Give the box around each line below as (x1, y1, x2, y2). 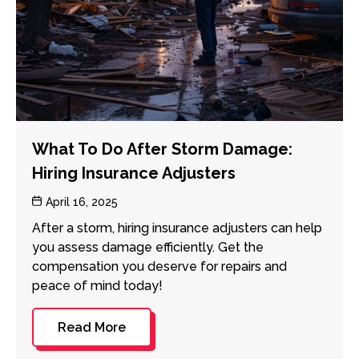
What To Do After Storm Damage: (32, 139, 292, 159)
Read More (58, 319, 126, 335)
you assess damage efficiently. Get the (32, 239, 264, 255)
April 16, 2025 (46, 195, 118, 208)
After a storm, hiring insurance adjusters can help (32, 220, 322, 236)
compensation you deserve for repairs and (32, 258, 287, 274)
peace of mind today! (32, 277, 163, 293)
